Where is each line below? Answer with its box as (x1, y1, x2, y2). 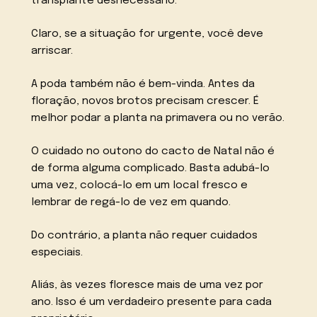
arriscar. (31, 45, 74, 57)
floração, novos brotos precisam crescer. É (31, 96, 260, 108)
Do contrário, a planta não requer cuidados (31, 229, 258, 241)
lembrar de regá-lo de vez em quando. (31, 196, 231, 208)
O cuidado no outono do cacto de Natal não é (31, 145, 275, 157)
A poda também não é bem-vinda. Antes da (31, 79, 255, 91)
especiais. (31, 246, 83, 258)
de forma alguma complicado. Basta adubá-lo (31, 162, 270, 174)
